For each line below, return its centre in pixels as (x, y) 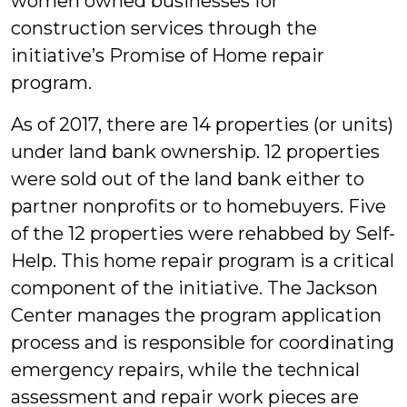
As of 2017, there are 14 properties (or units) (202, 124)
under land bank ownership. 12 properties (195, 152)
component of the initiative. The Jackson (194, 288)
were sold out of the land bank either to (188, 179)
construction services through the (164, 28)
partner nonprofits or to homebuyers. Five (199, 206)
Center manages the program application (196, 315)
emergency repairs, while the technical (185, 370)
